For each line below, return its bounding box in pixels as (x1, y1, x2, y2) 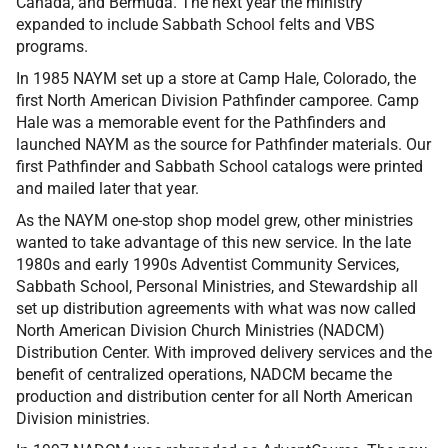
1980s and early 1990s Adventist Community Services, (16, 255, 399, 274)
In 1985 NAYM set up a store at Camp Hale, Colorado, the (16, 69, 416, 88)
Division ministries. (16, 409, 150, 428)
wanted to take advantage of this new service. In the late (16, 233, 411, 252)
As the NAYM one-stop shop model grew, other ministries (16, 211, 413, 230)
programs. (16, 37, 88, 56)
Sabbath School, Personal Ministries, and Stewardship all (16, 277, 418, 296)
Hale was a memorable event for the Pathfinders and (16, 113, 386, 132)
